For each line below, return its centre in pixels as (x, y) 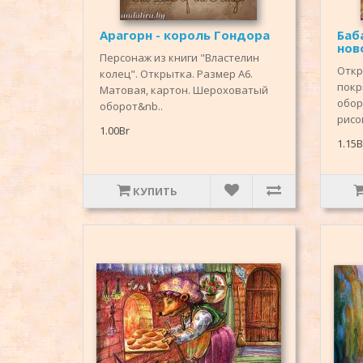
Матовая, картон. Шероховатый (184, 90)
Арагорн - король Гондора (185, 35)
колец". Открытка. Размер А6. (176, 74)
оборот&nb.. (131, 107)
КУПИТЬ (155, 192)
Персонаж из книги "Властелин (179, 58)
